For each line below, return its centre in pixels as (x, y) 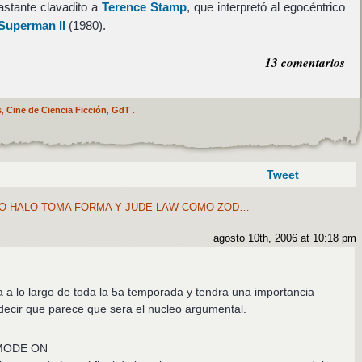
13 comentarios (305, 62)
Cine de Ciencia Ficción (56, 109)
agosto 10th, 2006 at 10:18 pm (284, 239)
